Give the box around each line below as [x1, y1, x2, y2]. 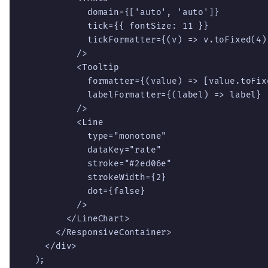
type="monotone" [24, 130, 167, 141]
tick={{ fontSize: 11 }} [24, 20, 209, 31]
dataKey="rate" [24, 144, 162, 155]
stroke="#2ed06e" [24, 158, 172, 169]
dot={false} [24, 185, 145, 196]
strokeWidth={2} [24, 172, 167, 182]
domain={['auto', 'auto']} [24, 7, 220, 17]
